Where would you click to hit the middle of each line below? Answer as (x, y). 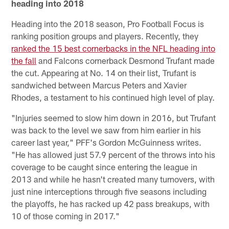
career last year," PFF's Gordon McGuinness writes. (107, 142)
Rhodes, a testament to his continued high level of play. (113, 97)
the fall (24, 61)
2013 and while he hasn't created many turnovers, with (113, 179)
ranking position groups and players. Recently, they (105, 36)
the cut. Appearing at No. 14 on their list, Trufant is (104, 73)
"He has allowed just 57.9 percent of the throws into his (113, 155)
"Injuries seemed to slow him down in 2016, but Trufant (114, 118)
